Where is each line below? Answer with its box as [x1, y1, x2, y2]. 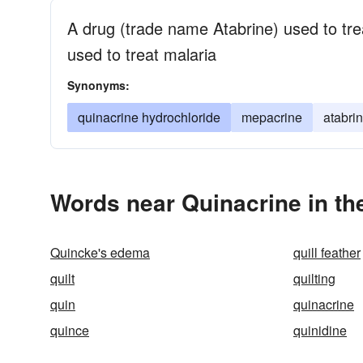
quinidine [293, 321, 347, 340]
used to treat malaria [67, 42, 216, 66]
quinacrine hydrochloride [78, 108, 220, 126]
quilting [293, 269, 335, 288]
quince [50, 321, 89, 340]
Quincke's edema [50, 243, 150, 262]
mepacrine [241, 108, 302, 126]
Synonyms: [67, 77, 130, 93]
